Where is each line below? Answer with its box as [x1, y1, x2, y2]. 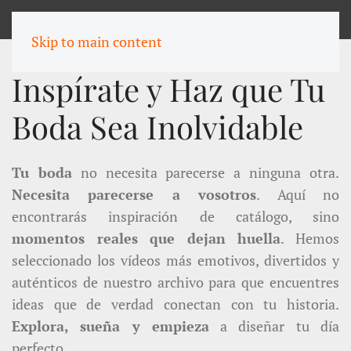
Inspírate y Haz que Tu [12, 68, 325, 110]
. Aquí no [256, 185, 340, 204]
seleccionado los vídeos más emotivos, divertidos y [12, 251, 339, 270]
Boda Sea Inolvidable [12, 106, 303, 147]
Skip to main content [31, 32, 162, 51]
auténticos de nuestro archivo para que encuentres [12, 273, 339, 291]
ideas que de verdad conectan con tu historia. [12, 295, 339, 313]
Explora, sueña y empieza [12, 317, 209, 335]
